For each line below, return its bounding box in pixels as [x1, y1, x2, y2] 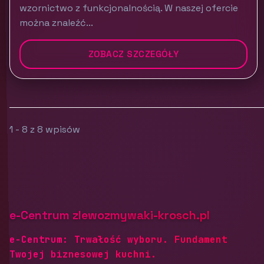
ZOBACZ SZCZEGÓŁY [88, 48, 179, 60]
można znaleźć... [19, 16, 93, 29]
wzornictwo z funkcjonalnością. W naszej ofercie [19, 2, 238, 14]
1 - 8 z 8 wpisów [9, 123, 80, 136]
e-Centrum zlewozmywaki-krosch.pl [9, 207, 210, 223]
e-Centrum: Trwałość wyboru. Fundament [9, 233, 227, 246]
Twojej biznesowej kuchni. [9, 248, 157, 260]
